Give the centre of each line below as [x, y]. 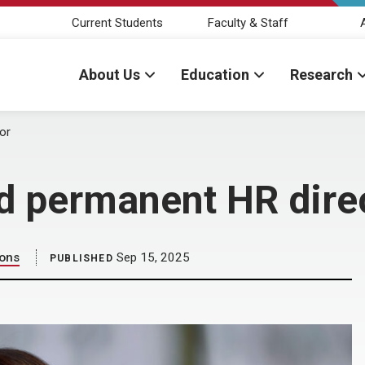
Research [321, 75]
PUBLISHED [81, 258]
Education [215, 75]
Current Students [117, 22]
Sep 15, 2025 [151, 257]
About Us [110, 75]
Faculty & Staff [248, 22]
